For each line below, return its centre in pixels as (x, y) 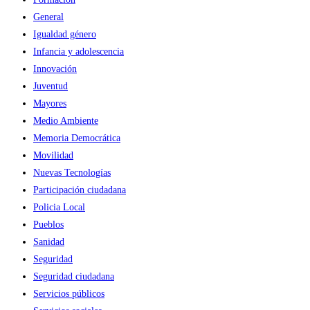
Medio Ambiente (66, 121)
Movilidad (53, 156)
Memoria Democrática (77, 138)
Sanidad (49, 242)
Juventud (51, 86)
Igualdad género (65, 35)
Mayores (50, 104)
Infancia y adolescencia (79, 52)
